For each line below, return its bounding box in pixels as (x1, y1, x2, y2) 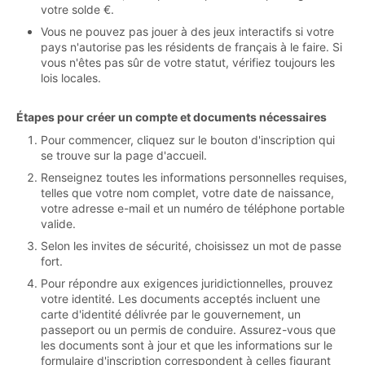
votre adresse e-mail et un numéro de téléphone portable (41, 201, 345, 216)
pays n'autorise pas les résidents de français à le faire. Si (41, 40, 342, 55)
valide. (41, 217, 76, 231)
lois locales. (41, 71, 101, 86)
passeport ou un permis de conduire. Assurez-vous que (41, 323, 336, 337)
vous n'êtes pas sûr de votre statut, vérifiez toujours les (41, 55, 335, 70)
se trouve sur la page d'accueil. (41, 148, 207, 163)
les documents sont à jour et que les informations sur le (41, 338, 332, 353)
